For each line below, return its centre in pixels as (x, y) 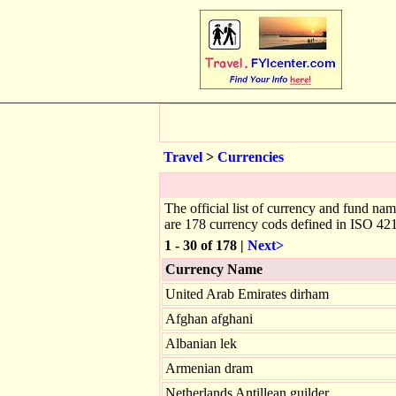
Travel (183, 157)
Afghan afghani (209, 319)
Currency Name (214, 269)
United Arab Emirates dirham (247, 294)
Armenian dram (209, 368)
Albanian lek (201, 343)
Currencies (251, 157)
